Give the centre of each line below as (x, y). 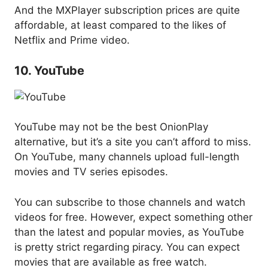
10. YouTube (49, 70)
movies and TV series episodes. (91, 172)
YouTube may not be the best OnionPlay (111, 127)
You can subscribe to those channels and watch (130, 202)
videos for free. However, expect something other (133, 217)
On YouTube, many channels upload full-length (127, 157)
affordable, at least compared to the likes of (120, 25)
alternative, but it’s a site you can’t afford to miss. (133, 142)
